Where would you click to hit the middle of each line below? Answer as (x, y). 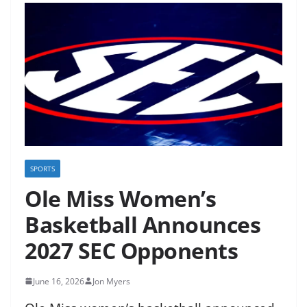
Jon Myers (111, 281)
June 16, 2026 (59, 281)
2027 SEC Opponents (131, 250)
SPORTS (42, 168)
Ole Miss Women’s (120, 198)
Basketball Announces (143, 224)
